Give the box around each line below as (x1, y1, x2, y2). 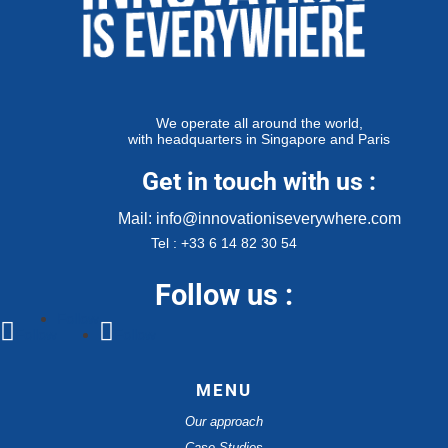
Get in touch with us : (142, 166, 376, 196)
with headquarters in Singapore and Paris (128, 130, 390, 147)
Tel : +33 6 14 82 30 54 (151, 234, 297, 251)
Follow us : (155, 277, 293, 312)
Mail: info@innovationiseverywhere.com (117, 209, 401, 227)
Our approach (185, 413, 263, 429)
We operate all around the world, (155, 114, 363, 131)
